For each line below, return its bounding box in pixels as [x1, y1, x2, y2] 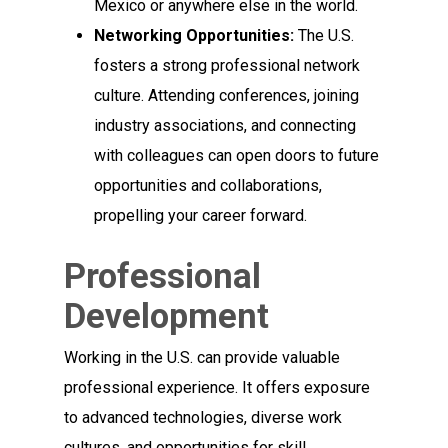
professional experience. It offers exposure [64, 377, 371, 397]
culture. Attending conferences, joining [94, 85, 360, 105]
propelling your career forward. [94, 205, 308, 225]
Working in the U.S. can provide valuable [64, 347, 341, 367]
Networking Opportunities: [94, 25, 295, 45]
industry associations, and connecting [94, 115, 357, 135]
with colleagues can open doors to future [94, 145, 380, 165]
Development [64, 295, 270, 336]
